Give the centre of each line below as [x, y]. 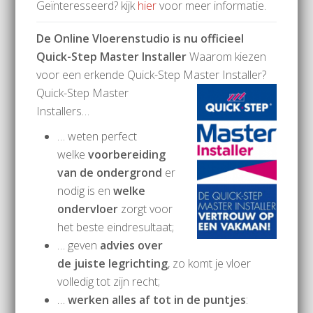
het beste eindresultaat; [116, 227]
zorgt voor [146, 209]
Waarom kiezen [227, 56]
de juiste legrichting [113, 263]
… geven [79, 245]
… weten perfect [97, 136]
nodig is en [86, 190]
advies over [132, 245]
